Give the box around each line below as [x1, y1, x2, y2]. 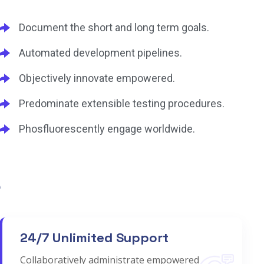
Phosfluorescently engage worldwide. [18, 122, 195, 135]
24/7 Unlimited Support [20, 229, 169, 246]
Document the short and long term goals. [18, 21, 209, 34]
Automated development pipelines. [18, 46, 182, 59]
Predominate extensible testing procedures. [18, 97, 225, 110]
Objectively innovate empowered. [18, 71, 175, 84]
